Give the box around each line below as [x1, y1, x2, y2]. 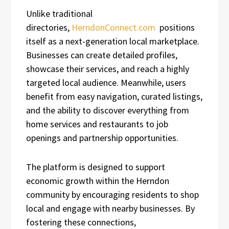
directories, [26, 21, 72, 33]
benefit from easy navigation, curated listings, [26, 90, 202, 102]
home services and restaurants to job [26, 118, 168, 130]
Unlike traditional [26, 7, 93, 19]
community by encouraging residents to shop [26, 188, 199, 200]
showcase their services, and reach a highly [26, 62, 189, 75]
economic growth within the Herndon [26, 174, 169, 187]
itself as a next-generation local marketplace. [26, 35, 199, 47]
